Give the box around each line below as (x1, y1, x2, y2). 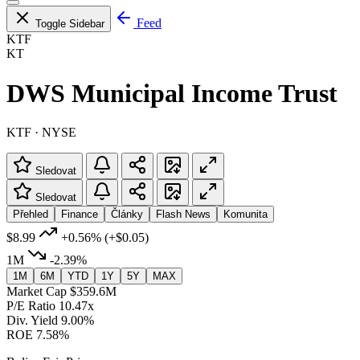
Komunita (223, 207, 268, 220)
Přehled (13, 207, 48, 220)
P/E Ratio (6, 298, 55, 313)
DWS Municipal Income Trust (6, 78, 337, 108)
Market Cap (6, 284, 67, 298)
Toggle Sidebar (35, 18, 104, 31)
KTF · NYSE (6, 125, 76, 139)
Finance (61, 207, 98, 220)
